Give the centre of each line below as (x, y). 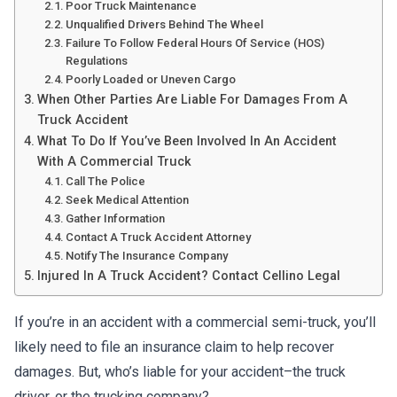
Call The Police (106, 181)
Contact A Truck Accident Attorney (159, 237)
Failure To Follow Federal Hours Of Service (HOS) (195, 43)
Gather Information (116, 218)
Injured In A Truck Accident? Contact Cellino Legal (188, 276)
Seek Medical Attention (128, 200)
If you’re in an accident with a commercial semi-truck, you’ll (195, 322)
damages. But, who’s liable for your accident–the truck (180, 372)
